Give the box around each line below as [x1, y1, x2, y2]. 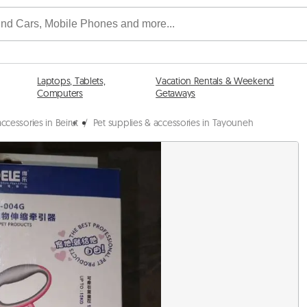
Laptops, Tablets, [37, 75, 106, 87]
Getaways [156, 87, 196, 99]
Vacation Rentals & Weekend [156, 75, 275, 87]
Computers [37, 87, 83, 99]
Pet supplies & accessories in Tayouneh [93, 116, 254, 129]
